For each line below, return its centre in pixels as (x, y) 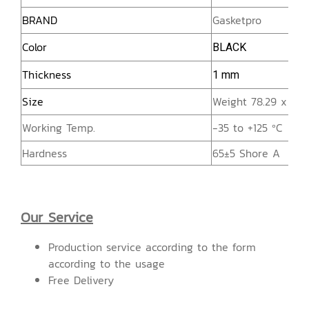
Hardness (44, 153)
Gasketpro (237, 20)
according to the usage (107, 263)
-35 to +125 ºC (248, 128)
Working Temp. (59, 128)
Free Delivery (81, 280)
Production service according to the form (152, 247)
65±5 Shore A (246, 153)
